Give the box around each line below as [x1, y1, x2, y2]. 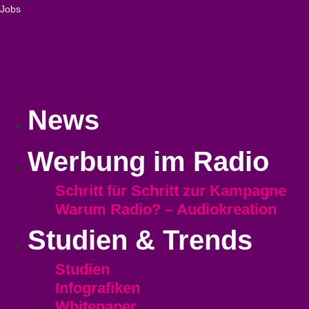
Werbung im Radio [28, 146, 269, 177]
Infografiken [55, 279, 140, 297]
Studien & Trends [28, 225, 252, 256]
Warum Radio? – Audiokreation [55, 201, 277, 219]
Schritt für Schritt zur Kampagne [55, 182, 286, 200]
